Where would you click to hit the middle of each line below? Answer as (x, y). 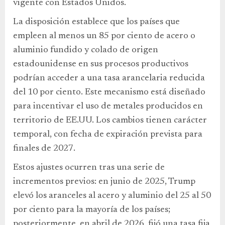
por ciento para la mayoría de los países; (92, 210)
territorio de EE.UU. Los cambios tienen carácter (110, 121)
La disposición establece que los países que (96, 22)
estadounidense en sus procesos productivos (101, 64)
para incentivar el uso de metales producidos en (108, 106)
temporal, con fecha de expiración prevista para (108, 135)
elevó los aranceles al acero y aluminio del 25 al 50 (112, 196)
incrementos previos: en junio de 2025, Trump (104, 182)
